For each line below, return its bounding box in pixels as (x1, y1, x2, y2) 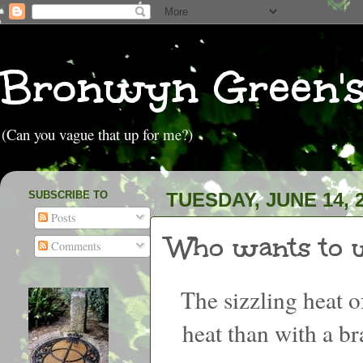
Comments (48, 238, 102, 254)
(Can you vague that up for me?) (2, 124, 193, 144)
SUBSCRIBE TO (28, 188, 108, 201)
